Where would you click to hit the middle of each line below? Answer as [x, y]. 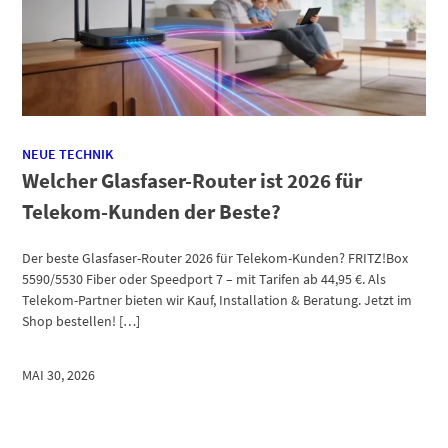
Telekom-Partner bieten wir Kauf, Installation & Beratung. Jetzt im [217, 300]
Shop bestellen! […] [83, 321]
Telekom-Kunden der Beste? [152, 212]
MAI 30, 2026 [59, 374]
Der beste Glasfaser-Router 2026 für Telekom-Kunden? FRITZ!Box [215, 258]
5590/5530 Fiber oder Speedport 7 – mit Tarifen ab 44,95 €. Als [204, 279]
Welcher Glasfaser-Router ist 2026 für [192, 181]
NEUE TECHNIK [68, 154]
